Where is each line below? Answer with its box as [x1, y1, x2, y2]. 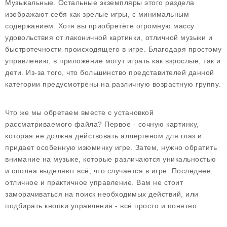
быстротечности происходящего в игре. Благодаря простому [5, 45, 222, 53]
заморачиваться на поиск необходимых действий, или [5, 190, 199, 198]
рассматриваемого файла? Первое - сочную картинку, [5, 120, 199, 128]
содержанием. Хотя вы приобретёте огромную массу [5, 22, 195, 30]
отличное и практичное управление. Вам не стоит [5, 178, 183, 186]
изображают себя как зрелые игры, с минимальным [5, 10, 189, 18]
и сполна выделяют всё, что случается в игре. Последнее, [5, 167, 213, 175]
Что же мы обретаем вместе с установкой [5, 108, 154, 117]
